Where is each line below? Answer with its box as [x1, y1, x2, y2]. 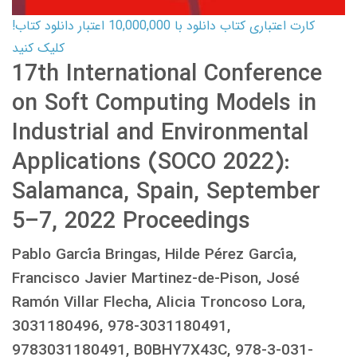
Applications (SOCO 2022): [12, 145, 290, 182]
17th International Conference [12, 57, 322, 93]
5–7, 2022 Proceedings [12, 204, 250, 241]
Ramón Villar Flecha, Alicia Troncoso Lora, [12, 291, 305, 316]
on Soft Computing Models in [12, 86, 316, 123]
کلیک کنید [12, 38, 65, 59]
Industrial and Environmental [12, 116, 308, 152]
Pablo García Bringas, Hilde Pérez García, [12, 243, 296, 268]
